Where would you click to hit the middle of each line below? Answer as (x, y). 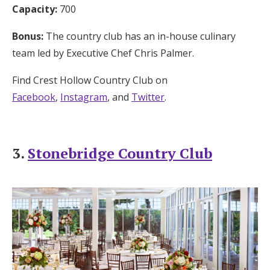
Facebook (34, 97)
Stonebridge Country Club (120, 153)
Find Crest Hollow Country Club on (90, 80)
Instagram (84, 97)
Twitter (148, 97)
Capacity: (35, 9)
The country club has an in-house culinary (140, 36)
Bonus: (28, 36)
